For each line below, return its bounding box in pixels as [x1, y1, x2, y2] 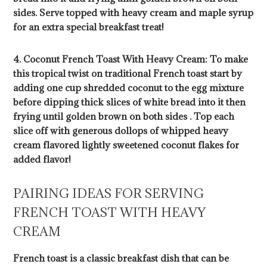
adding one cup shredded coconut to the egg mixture [13, 82, 244, 94]
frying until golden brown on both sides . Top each [13, 110, 235, 123]
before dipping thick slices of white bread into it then [13, 96, 246, 108]
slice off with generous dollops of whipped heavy [13, 125, 229, 137]
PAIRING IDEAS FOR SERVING [13, 185, 204, 202]
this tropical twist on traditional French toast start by [13, 67, 243, 80]
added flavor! [13, 153, 72, 166]
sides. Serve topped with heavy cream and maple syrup [13, 7, 254, 19]
